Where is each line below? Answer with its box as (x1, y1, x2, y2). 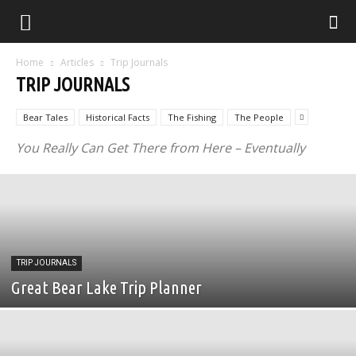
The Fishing (168, 111, 216, 123)
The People (234, 111, 284, 123)
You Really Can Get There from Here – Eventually (16, 139, 305, 157)
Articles (60, 56, 94, 69)
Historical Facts (86, 111, 149, 123)
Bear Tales (23, 111, 68, 123)
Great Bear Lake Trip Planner (11, 277, 202, 297)
